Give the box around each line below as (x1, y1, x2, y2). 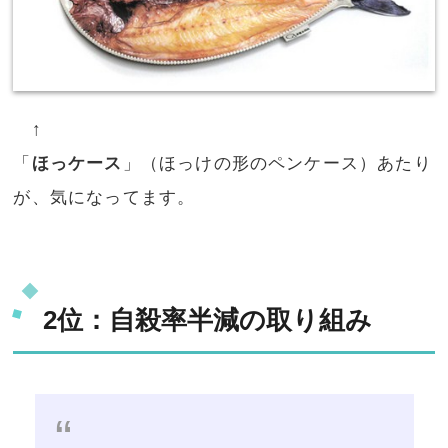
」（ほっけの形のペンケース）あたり (122, 153, 432, 173)
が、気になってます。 (13, 187, 196, 207)
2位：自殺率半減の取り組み (43, 305, 373, 334)
